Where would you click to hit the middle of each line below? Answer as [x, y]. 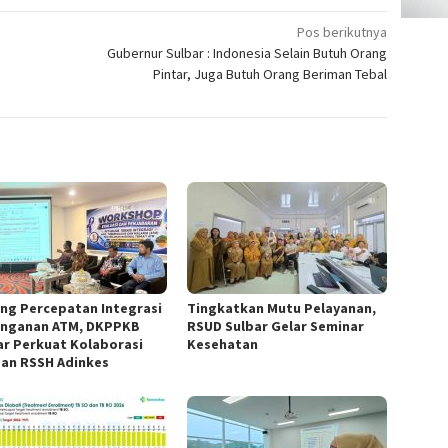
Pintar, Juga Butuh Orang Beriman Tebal [270, 74]
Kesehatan [223, 344]
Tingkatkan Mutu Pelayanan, [282, 308]
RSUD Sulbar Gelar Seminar [276, 326]
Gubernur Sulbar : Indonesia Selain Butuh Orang [247, 53]
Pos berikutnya [342, 32]
